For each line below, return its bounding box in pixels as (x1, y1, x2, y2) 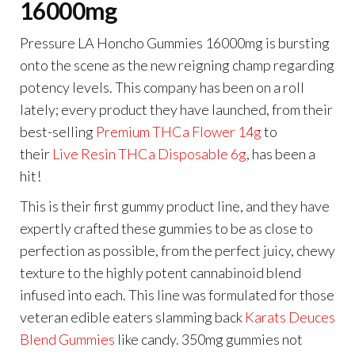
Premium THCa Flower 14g (96, 122, 261, 140)
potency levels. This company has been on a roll (20, 78, 304, 96)
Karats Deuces (245, 307, 335, 326)
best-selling (20, 122, 96, 140)
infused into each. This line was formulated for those (20, 285, 334, 303)
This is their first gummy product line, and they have (20, 197, 330, 215)
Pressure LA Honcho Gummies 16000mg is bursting (20, 33, 330, 52)
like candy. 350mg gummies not (115, 330, 303, 348)
